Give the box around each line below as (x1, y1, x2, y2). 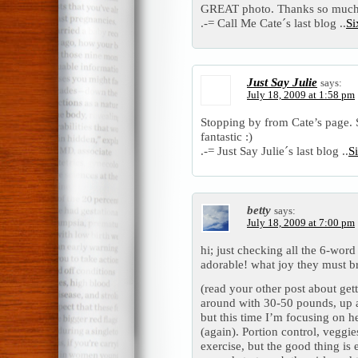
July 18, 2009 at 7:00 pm (247, 217, 355, 229)
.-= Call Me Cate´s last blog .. (201, 16, 346, 30)
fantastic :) (201, 129, 253, 144)
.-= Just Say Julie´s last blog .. (201, 144, 348, 158)
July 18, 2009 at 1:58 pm (247, 89, 355, 101)
